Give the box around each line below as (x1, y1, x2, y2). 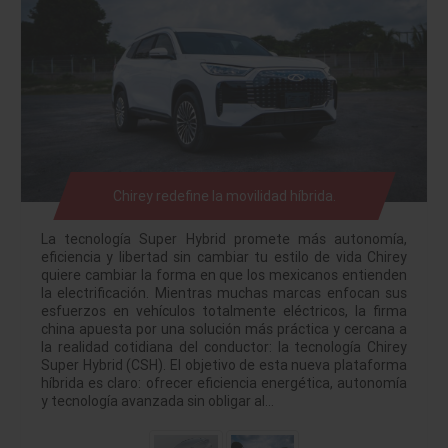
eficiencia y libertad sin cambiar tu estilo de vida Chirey (41, 247, 407, 266)
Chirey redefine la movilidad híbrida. (112, 186, 336, 205)
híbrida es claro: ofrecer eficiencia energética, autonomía (41, 373, 407, 392)
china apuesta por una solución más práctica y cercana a (41, 319, 407, 338)
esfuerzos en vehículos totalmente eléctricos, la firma (41, 301, 407, 320)
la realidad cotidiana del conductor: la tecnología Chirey (41, 337, 407, 356)
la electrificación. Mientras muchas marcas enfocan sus (41, 283, 407, 302)
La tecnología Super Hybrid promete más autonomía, (41, 229, 407, 248)
